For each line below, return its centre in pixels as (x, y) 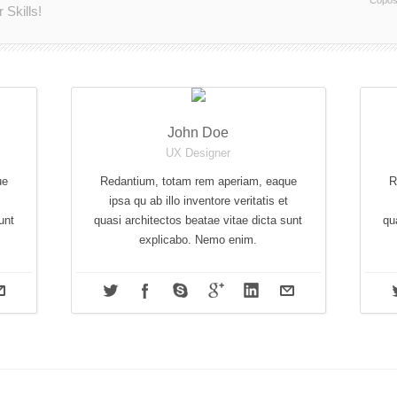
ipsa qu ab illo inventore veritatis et (198, 201)
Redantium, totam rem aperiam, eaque (198, 181)
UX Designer (198, 153)
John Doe (198, 132)
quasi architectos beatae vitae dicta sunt (198, 220)
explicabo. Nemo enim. (198, 240)
